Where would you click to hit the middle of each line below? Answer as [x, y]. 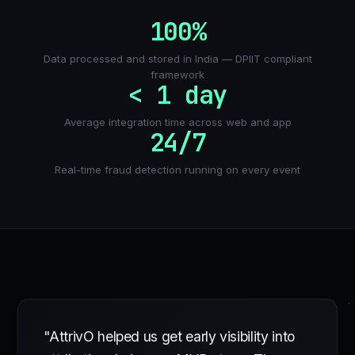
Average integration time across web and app [177, 122]
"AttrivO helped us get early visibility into [169, 337]
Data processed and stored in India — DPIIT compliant [177, 59]
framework [177, 75]
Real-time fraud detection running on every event [177, 170]
